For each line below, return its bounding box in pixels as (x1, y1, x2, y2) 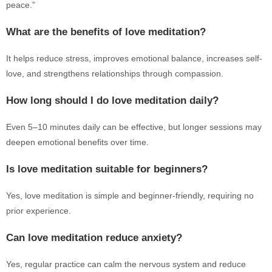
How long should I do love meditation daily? (6, 95, 219, 106)
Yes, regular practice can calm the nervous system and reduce (6, 259, 246, 269)
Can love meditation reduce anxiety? (6, 232, 182, 243)
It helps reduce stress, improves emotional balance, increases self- (6, 53, 262, 63)
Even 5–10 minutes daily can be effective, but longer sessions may (6, 122, 262, 132)
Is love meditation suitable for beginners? (6, 163, 208, 175)
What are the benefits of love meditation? (6, 26, 206, 38)
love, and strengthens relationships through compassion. (6, 69, 223, 78)
